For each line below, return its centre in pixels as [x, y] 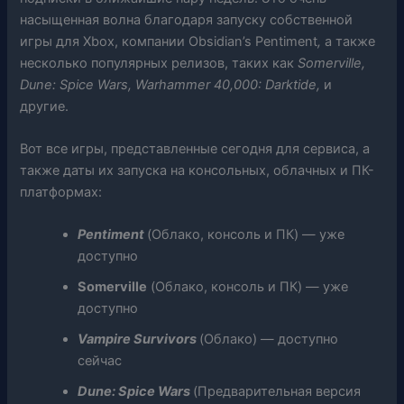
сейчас [100, 361]
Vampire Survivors [139, 340]
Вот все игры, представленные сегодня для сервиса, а [195, 149]
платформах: [61, 193]
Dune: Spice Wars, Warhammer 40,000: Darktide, [172, 84]
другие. [45, 106]
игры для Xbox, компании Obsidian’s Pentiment [169, 41]
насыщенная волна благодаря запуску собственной [187, 19]
